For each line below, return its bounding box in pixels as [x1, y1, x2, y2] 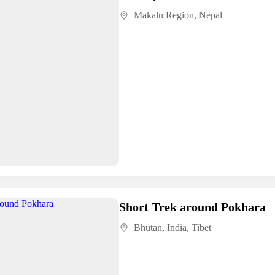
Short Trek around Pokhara [118, 200, 266, 214]
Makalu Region [133, 10, 194, 21]
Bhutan [133, 222, 162, 233]
